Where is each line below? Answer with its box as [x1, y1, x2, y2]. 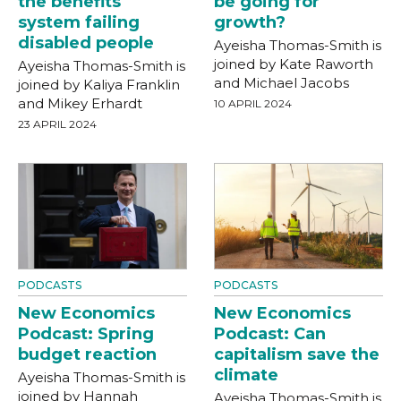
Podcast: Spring [18, 323, 154, 344]
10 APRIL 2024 [214, 96, 292, 110]
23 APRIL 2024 [18, 116, 97, 131]
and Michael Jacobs [214, 73, 349, 91]
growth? [214, 12, 286, 32]
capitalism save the [214, 344, 380, 364]
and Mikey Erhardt [18, 94, 142, 112]
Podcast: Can [214, 323, 326, 344]
